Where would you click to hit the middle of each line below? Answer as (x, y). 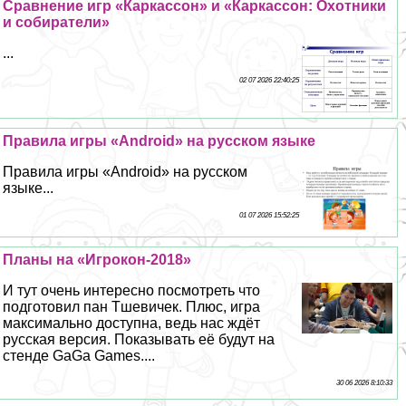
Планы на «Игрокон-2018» (97, 259)
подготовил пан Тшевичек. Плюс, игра (132, 306)
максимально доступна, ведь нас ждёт (132, 323)
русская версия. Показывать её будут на (139, 339)
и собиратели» (57, 22)
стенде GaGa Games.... (79, 355)
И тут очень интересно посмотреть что (132, 290)
